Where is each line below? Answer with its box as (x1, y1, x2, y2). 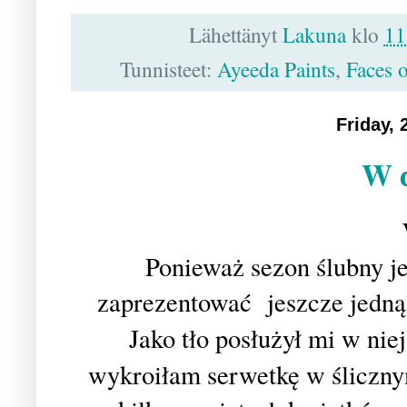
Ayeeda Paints (217, 55, 335, 84)
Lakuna (282, 20, 346, 50)
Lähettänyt (188, 20, 283, 50)
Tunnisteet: (120, 55, 217, 84)
